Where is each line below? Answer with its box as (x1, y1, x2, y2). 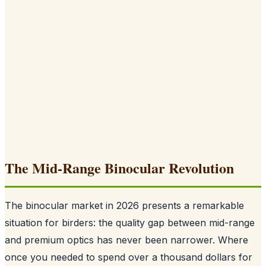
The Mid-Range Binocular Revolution (5, 157, 234, 178)
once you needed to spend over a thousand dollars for (5, 251, 252, 263)
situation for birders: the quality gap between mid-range (5, 216, 255, 229)
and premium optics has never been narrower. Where (5, 233, 248, 246)
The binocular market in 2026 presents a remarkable (5, 199, 244, 211)
